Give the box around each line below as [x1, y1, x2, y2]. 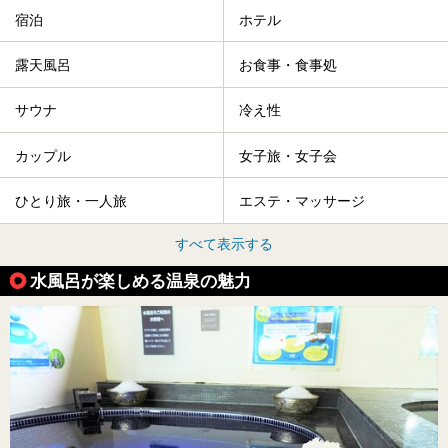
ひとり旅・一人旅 [15, 193, 127, 210]
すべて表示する [175, 235, 273, 252]
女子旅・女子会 [239, 147, 337, 164]
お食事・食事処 [239, 57, 337, 74]
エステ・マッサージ [239, 193, 365, 210]
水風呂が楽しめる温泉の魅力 [30, 270, 251, 291]
